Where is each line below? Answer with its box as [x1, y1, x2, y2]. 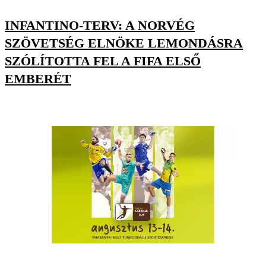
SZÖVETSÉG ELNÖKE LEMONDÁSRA [5, 35, 243, 50]
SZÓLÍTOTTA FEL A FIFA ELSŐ [5, 53, 201, 68]
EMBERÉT [5, 71, 71, 86]
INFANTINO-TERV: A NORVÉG [5, 17, 195, 33]
